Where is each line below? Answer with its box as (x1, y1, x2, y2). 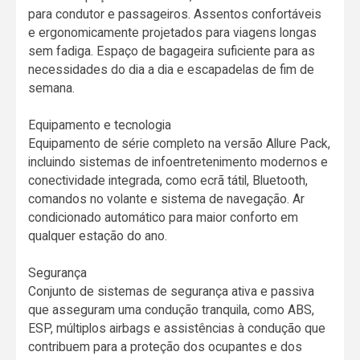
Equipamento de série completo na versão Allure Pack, (28, 136, 331, 152)
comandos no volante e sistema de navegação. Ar (28, 191, 305, 207)
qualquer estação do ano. (28, 228, 168, 244)
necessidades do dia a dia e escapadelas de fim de (28, 62, 315, 78)
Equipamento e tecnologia (28, 117, 172, 133)
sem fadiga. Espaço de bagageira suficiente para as (28, 43, 316, 59)
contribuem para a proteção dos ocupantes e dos (28, 339, 303, 355)
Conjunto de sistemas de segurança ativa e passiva (28, 284, 315, 300)
